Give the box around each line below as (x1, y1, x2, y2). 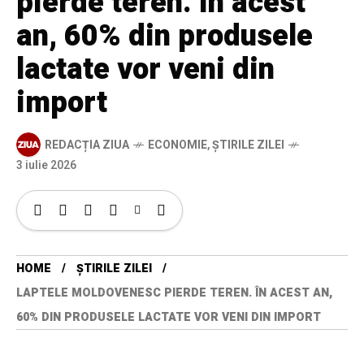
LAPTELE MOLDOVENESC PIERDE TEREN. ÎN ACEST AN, (16, 284, 332, 302)
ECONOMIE (148, 136, 207, 154)
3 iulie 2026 (16, 157, 76, 175)
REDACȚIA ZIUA (45, 136, 129, 154)
